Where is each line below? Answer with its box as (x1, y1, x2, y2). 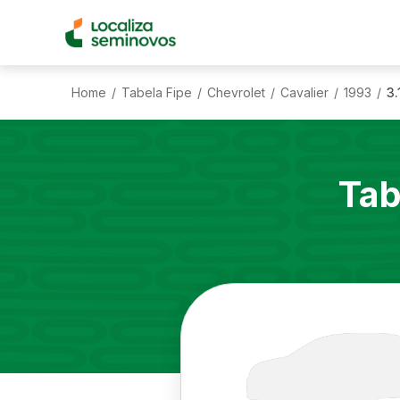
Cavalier (280, 84, 329, 100)
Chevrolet (207, 84, 265, 100)
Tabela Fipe (121, 84, 192, 100)
